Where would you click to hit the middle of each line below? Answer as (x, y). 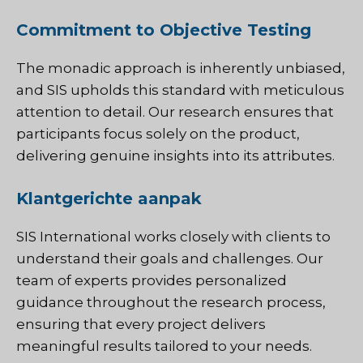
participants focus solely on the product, (158, 133)
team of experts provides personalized (152, 281)
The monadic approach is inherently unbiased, (181, 68)
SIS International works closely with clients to (173, 237)
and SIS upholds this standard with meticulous (180, 90)
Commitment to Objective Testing (164, 30)
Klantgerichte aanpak (109, 199)
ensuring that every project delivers (141, 325)
